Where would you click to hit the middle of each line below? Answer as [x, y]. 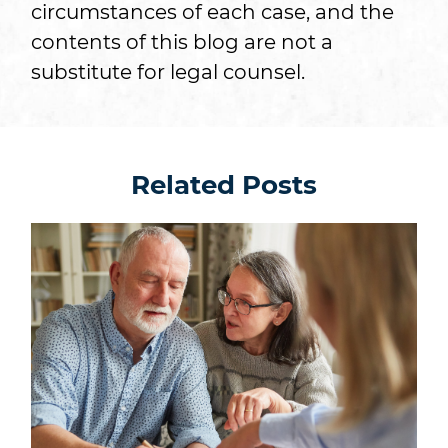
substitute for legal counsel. [167, 71]
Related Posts [224, 184]
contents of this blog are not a [181, 41]
